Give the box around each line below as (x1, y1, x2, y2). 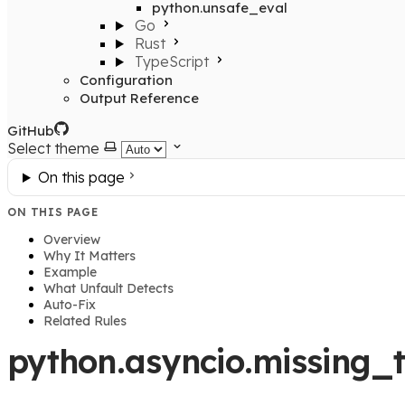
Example (43, 263, 97, 280)
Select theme (7, 139, 99, 157)
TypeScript (134, 52, 209, 71)
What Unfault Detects (43, 279, 174, 297)
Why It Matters (43, 247, 136, 264)
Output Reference (80, 89, 199, 107)
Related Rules (43, 312, 127, 329)
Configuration (80, 71, 173, 89)
